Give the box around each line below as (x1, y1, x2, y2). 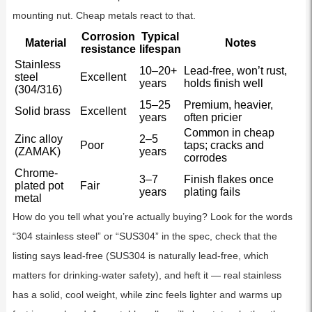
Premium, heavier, (183, 99, 273, 111)
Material (25, 37, 67, 49)
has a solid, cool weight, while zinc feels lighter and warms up (12, 289, 282, 301)
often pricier (183, 111, 242, 124)
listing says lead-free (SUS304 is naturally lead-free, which (12, 250, 269, 262)
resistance (80, 43, 136, 56)
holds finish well (183, 77, 263, 90)
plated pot (14, 180, 63, 192)
